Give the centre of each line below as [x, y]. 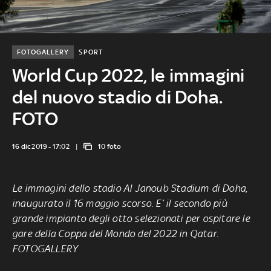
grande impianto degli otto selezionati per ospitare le [131, 218]
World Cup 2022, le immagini [128, 75]
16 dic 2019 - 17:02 [41, 146]
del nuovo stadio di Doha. [117, 97]
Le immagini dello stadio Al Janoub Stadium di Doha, [130, 188]
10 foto [110, 146]
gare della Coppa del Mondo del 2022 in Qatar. [115, 233]
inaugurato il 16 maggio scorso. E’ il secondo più [119, 203]
